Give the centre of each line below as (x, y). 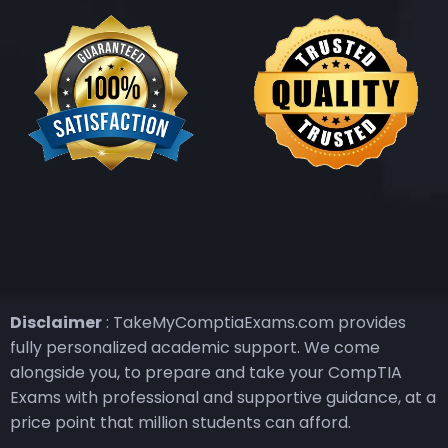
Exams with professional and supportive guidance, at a (223, 397)
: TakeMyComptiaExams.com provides (254, 322)
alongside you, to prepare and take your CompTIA (206, 372)
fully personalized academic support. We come (195, 347)
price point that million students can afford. (180, 422)
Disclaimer (56, 322)
